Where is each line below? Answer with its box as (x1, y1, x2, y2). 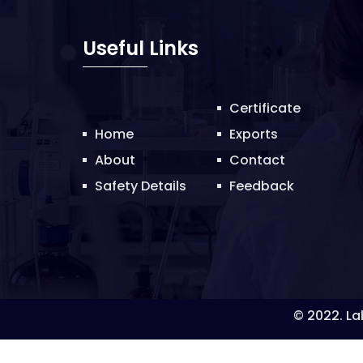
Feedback (229, 177, 294, 195)
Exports (229, 125, 278, 143)
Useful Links (83, 35, 199, 62)
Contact (229, 151, 285, 169)
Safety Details (95, 177, 186, 195)
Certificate (229, 99, 301, 117)
